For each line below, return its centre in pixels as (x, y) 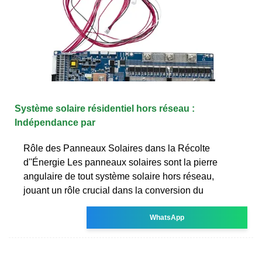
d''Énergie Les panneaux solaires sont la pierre (120, 162)
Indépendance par (55, 122)
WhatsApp (167, 217)
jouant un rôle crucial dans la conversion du (113, 190)
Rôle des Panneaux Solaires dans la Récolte (117, 148)
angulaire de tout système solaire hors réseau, (119, 176)
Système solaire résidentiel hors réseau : (105, 108)
